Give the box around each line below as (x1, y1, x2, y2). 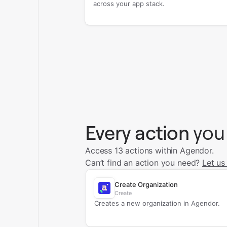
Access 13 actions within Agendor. (85, 145, 214, 156)
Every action (85, 122, 189, 144)
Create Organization (114, 180, 178, 188)
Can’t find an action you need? (85, 158, 203, 168)
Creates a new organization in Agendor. (94, 199, 220, 207)
